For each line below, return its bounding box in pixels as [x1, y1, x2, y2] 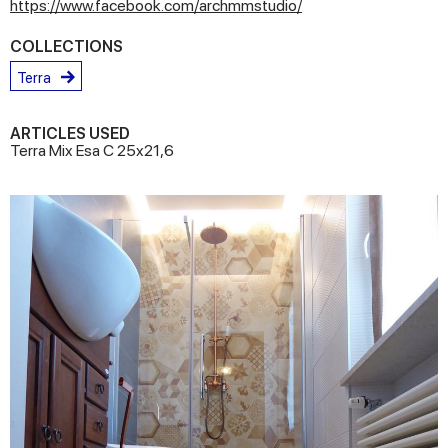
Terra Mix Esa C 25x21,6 [10, 141, 174, 160]
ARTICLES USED [10, 124, 130, 143]
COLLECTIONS [10, 37, 123, 56]
